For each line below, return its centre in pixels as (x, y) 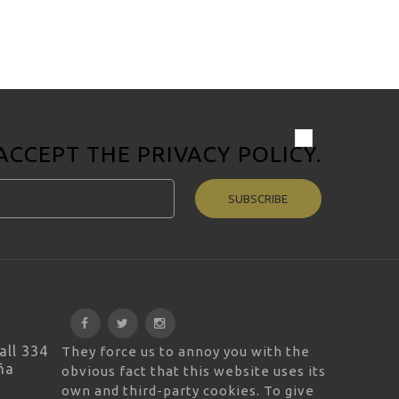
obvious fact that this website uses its (193, 370)
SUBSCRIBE (258, 199)
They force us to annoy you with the (185, 351)
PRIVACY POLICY (227, 155)
